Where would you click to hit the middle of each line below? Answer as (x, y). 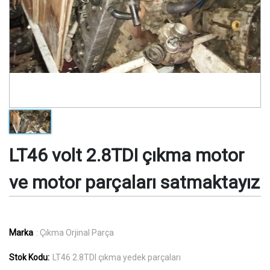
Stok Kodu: (29, 257)
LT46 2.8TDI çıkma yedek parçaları (117, 257)
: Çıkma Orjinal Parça (75, 232)
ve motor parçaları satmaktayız (134, 182)
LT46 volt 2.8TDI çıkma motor (127, 155)
